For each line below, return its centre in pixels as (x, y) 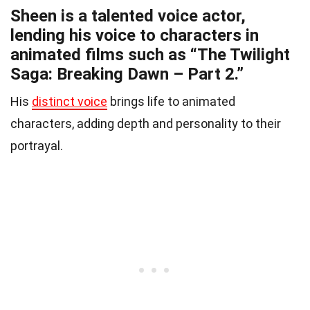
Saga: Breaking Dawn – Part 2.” (127, 74)
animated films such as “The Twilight (150, 55)
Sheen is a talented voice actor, (128, 16)
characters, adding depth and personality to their (146, 124)
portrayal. (37, 146)
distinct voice (70, 102)
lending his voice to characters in (135, 36)
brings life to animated (171, 102)
